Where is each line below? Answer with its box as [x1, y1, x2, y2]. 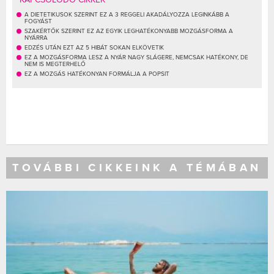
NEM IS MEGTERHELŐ [24, 60, 86, 68]
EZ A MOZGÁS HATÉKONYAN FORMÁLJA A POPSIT [24, 70, 169, 78]
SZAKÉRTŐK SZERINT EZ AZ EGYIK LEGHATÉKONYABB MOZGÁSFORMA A [24, 27, 233, 35]
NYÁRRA [24, 34, 48, 42]
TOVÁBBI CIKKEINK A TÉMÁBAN [12, 160, 262, 174]
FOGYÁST [24, 17, 52, 25]
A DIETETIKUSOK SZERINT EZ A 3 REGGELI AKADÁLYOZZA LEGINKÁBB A [24, 10, 229, 18]
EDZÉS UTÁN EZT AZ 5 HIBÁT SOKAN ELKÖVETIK [24, 43, 164, 51]
